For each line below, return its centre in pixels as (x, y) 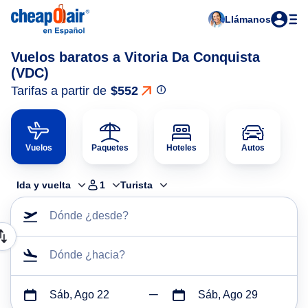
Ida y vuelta (44, 185)
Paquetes (110, 148)
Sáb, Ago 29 (228, 295)
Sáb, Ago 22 (79, 295)
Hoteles (181, 148)
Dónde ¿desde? (89, 216)
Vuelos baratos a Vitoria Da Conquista (135, 57)
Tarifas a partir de (59, 91)
